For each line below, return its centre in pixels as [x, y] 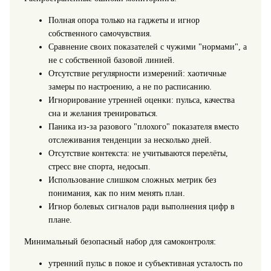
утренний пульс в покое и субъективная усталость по [145, 264]
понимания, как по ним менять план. [116, 194]
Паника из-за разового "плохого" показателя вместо [143, 127]
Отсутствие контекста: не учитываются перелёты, [138, 154]
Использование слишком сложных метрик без [132, 180]
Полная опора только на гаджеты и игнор [124, 21]
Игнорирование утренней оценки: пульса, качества [141, 100]
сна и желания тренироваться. [103, 114]
